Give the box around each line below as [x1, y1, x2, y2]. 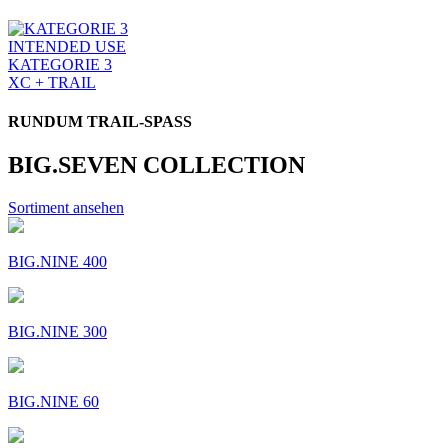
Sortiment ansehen [8, 199, 124, 217]
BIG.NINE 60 [8, 393, 99, 411]
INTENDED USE [8, 37, 126, 55]
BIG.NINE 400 [8, 253, 107, 271]
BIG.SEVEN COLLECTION [8, 152, 305, 179]
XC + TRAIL [8, 73, 96, 91]
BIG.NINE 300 [8, 323, 107, 341]
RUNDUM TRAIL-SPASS [8, 113, 192, 131]
